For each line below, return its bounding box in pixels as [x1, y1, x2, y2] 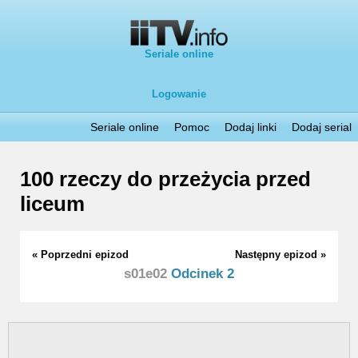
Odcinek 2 [167, 265, 234, 281]
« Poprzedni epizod [32, 248, 129, 261]
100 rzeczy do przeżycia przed [20, 167, 311, 192]
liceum [20, 192, 85, 217]
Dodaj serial [292, 121, 352, 133]
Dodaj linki [225, 121, 276, 133]
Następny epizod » [235, 248, 326, 261]
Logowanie [152, 88, 206, 100]
